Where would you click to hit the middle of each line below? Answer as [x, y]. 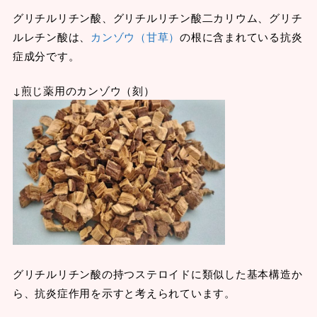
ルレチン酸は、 [52, 36]
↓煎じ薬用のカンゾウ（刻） [83, 91]
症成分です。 [46, 55]
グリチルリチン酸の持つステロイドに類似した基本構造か [157, 273]
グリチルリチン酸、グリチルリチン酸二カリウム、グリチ [157, 17]
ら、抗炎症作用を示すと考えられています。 [124, 292]
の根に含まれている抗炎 [241, 36]
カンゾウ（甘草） [136, 36]
